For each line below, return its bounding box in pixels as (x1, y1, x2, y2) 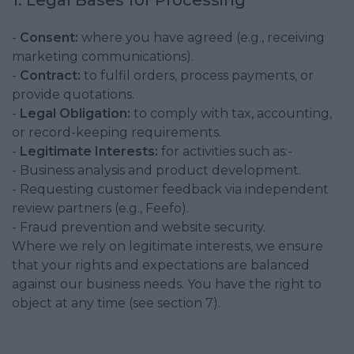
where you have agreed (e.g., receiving (78, 30, 325, 45)
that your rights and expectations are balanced (12, 258, 310, 273)
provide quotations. (12, 87, 134, 102)
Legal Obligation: (20, 106, 130, 121)
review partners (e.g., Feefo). (12, 201, 189, 216)
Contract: (20, 68, 81, 83)
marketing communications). (12, 49, 194, 64)
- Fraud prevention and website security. (12, 220, 265, 235)
